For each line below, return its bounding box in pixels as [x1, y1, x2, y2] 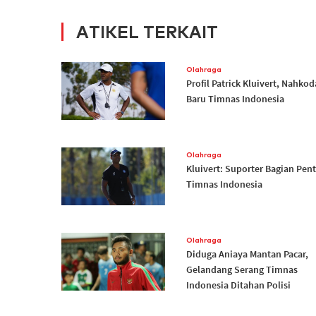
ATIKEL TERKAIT [76, 20, 218, 42]
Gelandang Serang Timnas [186, 262, 298, 276]
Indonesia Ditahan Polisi [186, 278, 291, 291]
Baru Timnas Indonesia [186, 92, 284, 105]
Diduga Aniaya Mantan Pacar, [186, 247, 308, 260]
